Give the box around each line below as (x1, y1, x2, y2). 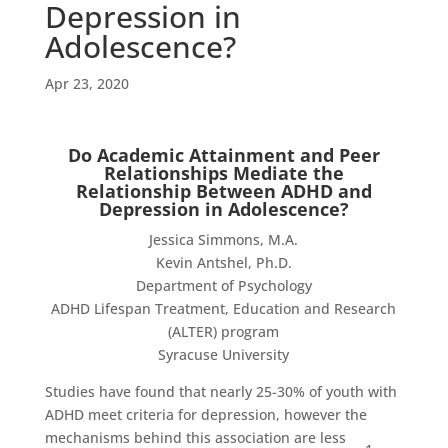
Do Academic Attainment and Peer (67, 143, 380, 167)
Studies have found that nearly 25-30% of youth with (44, 382, 397, 401)
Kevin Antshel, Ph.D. (155, 253, 292, 272)
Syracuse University (158, 345, 290, 364)
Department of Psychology (135, 276, 312, 295)
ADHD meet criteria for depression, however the (44, 405, 367, 424)
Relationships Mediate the (103, 161, 344, 185)
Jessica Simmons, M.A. (149, 230, 299, 249)
